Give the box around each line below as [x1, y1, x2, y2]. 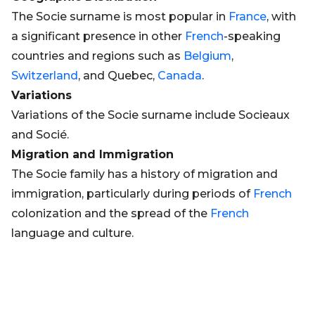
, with [266, 10, 296, 23]
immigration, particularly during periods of [11, 187, 253, 200]
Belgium [184, 49, 231, 63]
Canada [157, 69, 202, 82]
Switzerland [11, 69, 78, 82]
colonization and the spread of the [11, 207, 210, 220]
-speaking [224, 30, 281, 43]
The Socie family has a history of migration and [11, 167, 278, 181]
